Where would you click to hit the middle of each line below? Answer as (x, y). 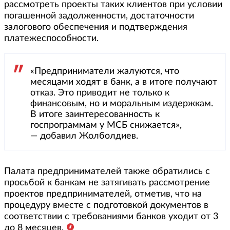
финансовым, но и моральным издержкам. (122, 103)
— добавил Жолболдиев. (84, 136)
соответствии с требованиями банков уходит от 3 (111, 216)
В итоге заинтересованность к (95, 114)
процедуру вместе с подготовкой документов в (106, 205)
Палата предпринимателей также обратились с (107, 171)
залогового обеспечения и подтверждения (96, 27)
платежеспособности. (51, 38)
